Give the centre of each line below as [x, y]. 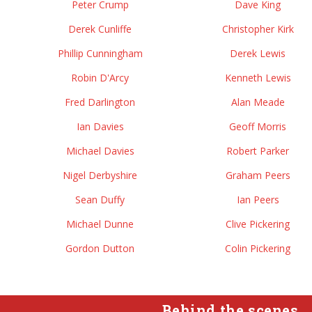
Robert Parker [258, 151]
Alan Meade [258, 102]
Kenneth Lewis [258, 78]
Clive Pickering [258, 224]
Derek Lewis [258, 53]
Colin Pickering [258, 248]
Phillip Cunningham [100, 53]
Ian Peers [258, 200]
